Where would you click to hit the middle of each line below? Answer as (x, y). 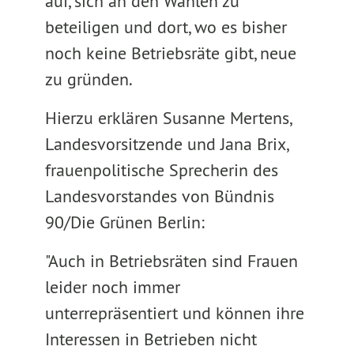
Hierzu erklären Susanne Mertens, (168, 118)
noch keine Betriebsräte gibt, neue (170, 53)
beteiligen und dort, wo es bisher (166, 27)
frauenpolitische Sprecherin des (161, 170)
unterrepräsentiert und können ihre (174, 313)
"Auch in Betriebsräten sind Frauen (171, 261)
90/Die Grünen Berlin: (124, 222)
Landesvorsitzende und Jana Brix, (166, 144)
